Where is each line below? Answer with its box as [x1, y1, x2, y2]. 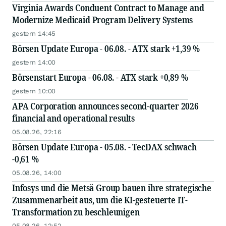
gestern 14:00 [12, 59, 56, 67]
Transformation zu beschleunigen [12, 206, 140, 218]
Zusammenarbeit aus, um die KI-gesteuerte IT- [12, 194, 188, 206]
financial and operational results [12, 112, 135, 125]
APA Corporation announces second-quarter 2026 [12, 100, 199, 112]
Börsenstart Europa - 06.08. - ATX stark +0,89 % [12, 71, 188, 84]
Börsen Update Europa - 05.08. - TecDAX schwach [12, 141, 197, 153]
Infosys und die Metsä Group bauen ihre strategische [12, 182, 211, 194]
